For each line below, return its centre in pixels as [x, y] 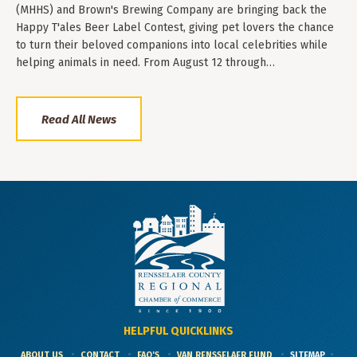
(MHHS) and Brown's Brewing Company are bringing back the [171, 10]
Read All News [79, 119]
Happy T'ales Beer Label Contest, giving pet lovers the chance [175, 28]
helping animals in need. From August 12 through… [145, 63]
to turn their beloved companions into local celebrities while [172, 45]
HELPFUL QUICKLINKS [178, 331]
